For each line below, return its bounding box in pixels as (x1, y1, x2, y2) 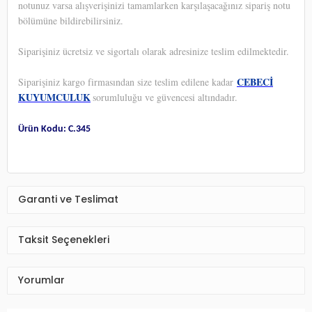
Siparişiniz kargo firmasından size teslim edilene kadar (18, 75, 237, 88)
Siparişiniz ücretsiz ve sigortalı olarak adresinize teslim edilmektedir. (18, 44, 289, 58)
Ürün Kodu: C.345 (18, 123, 91, 134)
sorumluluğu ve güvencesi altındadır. (93, 90, 237, 104)
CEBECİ (237, 74, 273, 89)
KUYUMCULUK (18, 89, 91, 104)
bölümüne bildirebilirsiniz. (18, 13, 123, 27)
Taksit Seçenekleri (18, 233, 109, 247)
